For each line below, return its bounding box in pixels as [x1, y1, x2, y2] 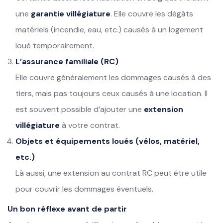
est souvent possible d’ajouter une [15, 104, 144, 114]
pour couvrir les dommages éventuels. [15, 183, 153, 194]
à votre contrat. [60, 119, 120, 130]
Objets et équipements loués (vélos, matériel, [15, 135, 200, 146]
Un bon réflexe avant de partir [7, 203, 127, 214]
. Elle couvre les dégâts [111, 8, 193, 19]
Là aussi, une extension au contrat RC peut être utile [15, 167, 207, 178]
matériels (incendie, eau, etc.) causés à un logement [15, 24, 203, 35]
